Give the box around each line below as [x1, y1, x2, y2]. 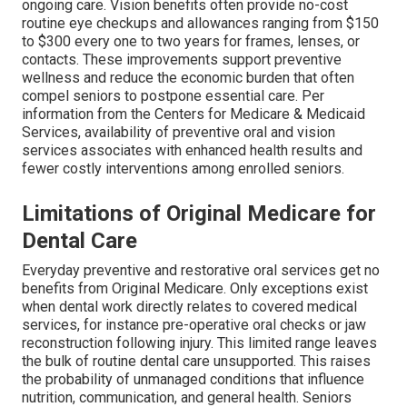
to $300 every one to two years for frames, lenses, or [22, 32, 360, 50]
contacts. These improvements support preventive [22, 50, 342, 68]
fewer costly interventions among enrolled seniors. [22, 159, 344, 177]
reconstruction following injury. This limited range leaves [22, 333, 377, 352]
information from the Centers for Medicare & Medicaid [22, 104, 365, 123]
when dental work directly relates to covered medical [22, 297, 357, 315]
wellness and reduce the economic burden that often [22, 68, 354, 86]
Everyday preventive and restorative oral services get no [22, 261, 380, 279]
